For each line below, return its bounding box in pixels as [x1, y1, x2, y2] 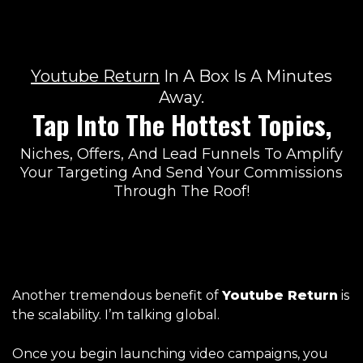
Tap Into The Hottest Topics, [32, 105, 331, 143]
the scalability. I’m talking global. [12, 306, 223, 322]
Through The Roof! [113, 181, 250, 200]
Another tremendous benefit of [12, 287, 222, 303]
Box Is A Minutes [199, 66, 332, 86]
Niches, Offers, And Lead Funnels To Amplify [20, 144, 343, 163]
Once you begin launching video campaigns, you [12, 345, 328, 361]
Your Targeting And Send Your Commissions [20, 163, 343, 181]
